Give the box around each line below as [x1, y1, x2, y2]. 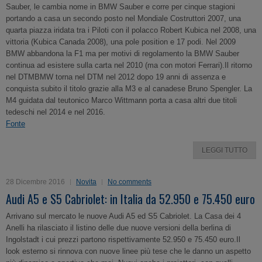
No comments [108, 178, 151, 186]
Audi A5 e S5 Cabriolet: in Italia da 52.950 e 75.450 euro [6, 190, 255, 208]
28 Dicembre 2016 [6, 178, 65, 186]
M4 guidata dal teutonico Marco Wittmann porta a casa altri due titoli [6, 96, 237, 105]
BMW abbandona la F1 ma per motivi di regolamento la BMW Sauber [6, 49, 239, 58]
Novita [76, 178, 96, 186]
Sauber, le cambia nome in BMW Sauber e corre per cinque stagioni [6, 2, 235, 11]
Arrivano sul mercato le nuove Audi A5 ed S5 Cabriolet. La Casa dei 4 [6, 212, 241, 220]
